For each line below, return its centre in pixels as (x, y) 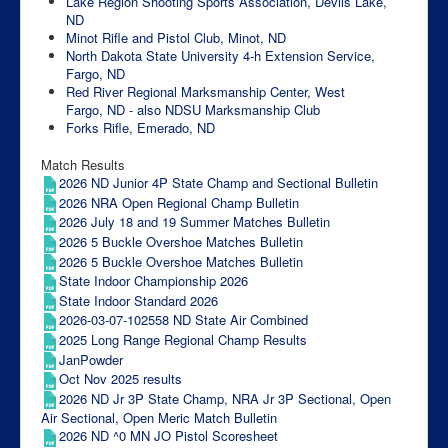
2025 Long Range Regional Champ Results (183, 339)
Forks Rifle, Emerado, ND (140, 128)
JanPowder (91, 359)
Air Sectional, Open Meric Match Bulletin (159, 418)
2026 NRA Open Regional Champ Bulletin (179, 202)
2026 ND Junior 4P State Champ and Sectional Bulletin (218, 183)
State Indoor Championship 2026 (153, 281)
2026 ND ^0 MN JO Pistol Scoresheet (168, 436)
